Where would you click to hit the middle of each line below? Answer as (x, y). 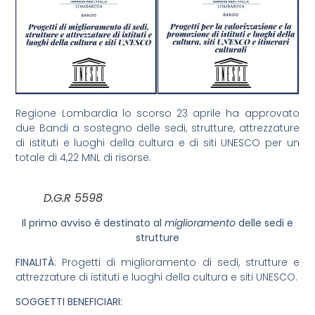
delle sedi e (264, 223)
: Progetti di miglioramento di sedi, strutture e (177, 263)
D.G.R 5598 (73, 198)
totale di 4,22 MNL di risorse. (84, 158)
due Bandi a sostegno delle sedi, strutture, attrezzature (157, 128)
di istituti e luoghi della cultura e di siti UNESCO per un (157, 143)
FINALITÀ (35, 263)
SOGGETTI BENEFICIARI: (69, 302)
